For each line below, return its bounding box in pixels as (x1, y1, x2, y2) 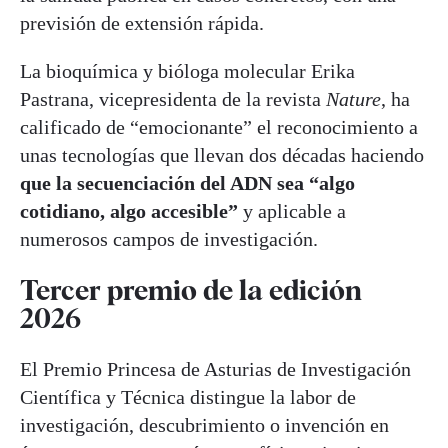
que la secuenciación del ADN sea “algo (20, 171, 355, 194)
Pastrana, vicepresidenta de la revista (20, 87, 326, 110)
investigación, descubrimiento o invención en (20, 414, 389, 437)
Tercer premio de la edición (20, 273, 362, 308)
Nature (326, 87, 381, 110)
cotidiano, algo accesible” (20, 199, 238, 222)
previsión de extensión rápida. (20, 11, 264, 34)
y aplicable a (238, 199, 346, 222)
